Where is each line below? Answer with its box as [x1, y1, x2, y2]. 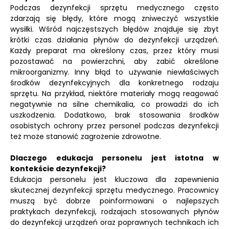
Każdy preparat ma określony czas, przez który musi [10, 45, 219, 56]
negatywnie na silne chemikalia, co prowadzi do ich [10, 99, 219, 109]
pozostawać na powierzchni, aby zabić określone [10, 56, 219, 66]
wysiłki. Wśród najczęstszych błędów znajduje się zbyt [10, 24, 219, 34]
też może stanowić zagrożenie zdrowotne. [10, 131, 161, 142]
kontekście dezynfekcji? [10, 164, 106, 174]
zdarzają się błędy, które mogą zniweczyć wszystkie [10, 13, 219, 24]
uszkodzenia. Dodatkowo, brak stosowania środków [10, 110, 219, 120]
